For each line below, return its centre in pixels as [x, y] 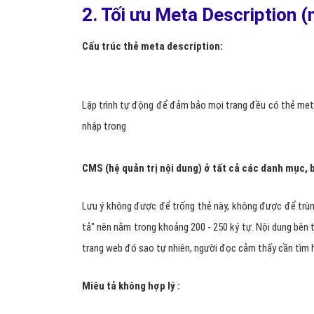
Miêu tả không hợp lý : [131, 286]
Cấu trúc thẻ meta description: [152, 46]
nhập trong [104, 126]
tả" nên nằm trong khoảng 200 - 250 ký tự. [169, 227]
